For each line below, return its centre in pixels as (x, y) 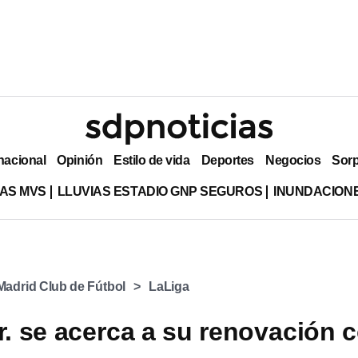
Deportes (227, 160)
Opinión (80, 160)
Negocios (293, 160)
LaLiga (169, 286)
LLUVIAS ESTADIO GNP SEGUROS (160, 191)
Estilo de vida (152, 160)
